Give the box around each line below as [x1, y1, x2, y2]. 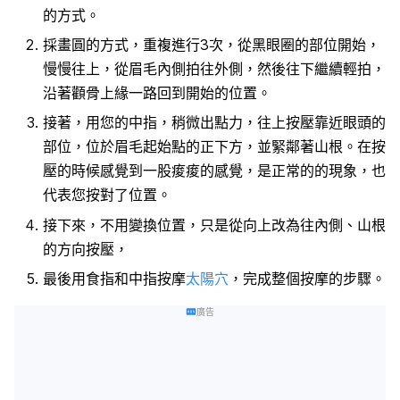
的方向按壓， [43, 239, 129, 258]
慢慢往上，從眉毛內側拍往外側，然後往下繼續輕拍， [43, 59, 386, 78]
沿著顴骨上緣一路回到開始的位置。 [43, 83, 271, 102]
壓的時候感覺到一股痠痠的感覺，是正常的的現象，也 [43, 162, 386, 180]
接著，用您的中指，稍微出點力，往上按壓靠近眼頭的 [43, 113, 386, 132]
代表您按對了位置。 [43, 186, 171, 204]
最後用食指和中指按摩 [43, 270, 186, 288]
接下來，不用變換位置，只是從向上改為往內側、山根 [43, 215, 386, 234]
